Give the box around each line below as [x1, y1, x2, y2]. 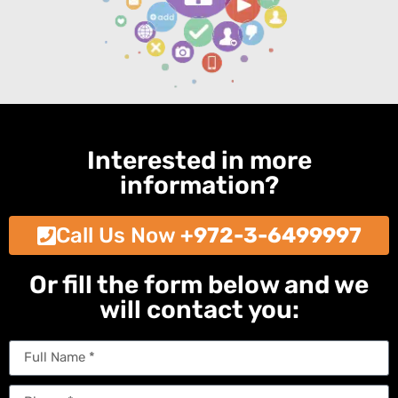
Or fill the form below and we [29, 269, 369, 299]
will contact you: [99, 294, 299, 324]
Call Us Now [55, 222, 180, 248]
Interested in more [86, 145, 312, 175]
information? [119, 170, 279, 200]
